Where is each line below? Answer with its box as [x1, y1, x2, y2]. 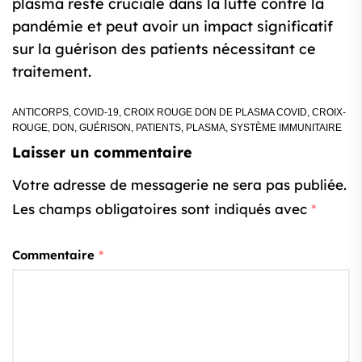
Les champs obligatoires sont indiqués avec [12, 200, 311, 218]
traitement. [12, 62, 91, 82]
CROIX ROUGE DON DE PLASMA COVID [124, 107, 307, 119]
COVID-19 [74, 107, 119, 119]
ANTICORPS [12, 107, 69, 119]
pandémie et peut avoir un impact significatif [12, 17, 333, 36]
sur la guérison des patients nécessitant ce [12, 40, 316, 59]
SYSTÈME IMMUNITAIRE [230, 122, 342, 134]
